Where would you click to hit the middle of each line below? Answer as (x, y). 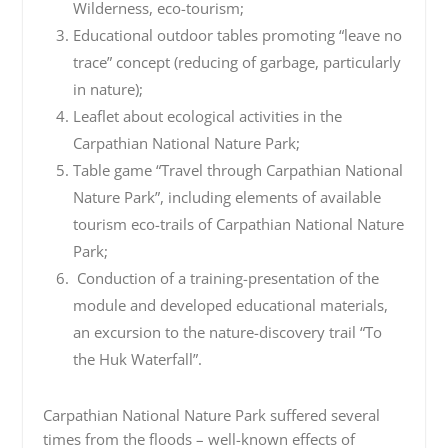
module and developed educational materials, (230, 305)
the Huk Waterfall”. (137, 359)
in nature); (107, 89)
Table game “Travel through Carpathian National (237, 170)
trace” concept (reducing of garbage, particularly (236, 62)
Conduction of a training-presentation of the (225, 278)
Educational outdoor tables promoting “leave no (237, 35)
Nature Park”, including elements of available (226, 197)
